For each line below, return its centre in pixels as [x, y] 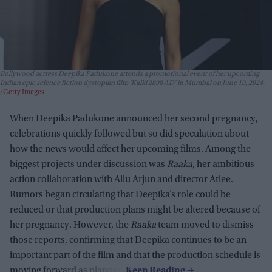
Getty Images [24, 92]
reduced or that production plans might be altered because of [135, 210]
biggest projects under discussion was [88, 164]
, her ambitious [223, 164]
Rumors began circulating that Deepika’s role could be [120, 195]
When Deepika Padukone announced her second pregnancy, [134, 119]
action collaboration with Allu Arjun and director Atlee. [121, 179]
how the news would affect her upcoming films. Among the [130, 149]
